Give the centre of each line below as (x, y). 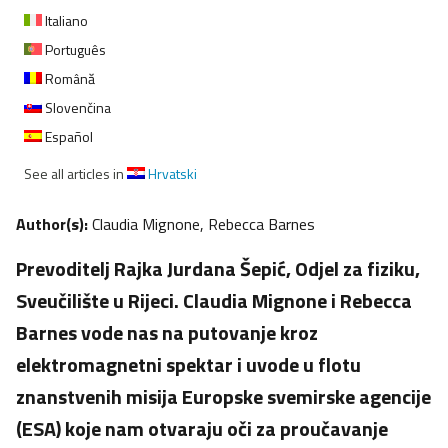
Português (74, 50)
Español (67, 137)
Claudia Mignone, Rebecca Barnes (203, 224)
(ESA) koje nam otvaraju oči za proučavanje (202, 429)
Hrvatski (171, 174)
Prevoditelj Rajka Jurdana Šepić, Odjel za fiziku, (218, 269)
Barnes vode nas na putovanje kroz (167, 333)
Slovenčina (76, 108)
